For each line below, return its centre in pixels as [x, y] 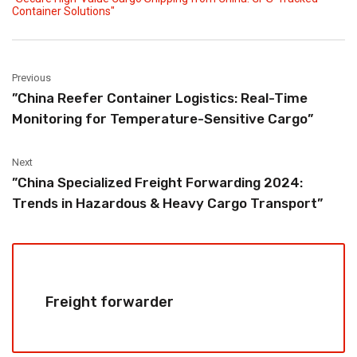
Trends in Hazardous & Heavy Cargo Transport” [167, 203]
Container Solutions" [63, 11]
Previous [31, 78]
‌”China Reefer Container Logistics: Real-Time [160, 98]
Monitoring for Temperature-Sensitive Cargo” [163, 119]
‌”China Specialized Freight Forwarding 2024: [157, 182]
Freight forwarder [110, 302]
